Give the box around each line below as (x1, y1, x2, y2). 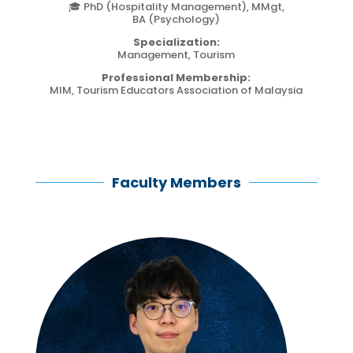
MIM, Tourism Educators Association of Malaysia (50, 82, 303, 98)
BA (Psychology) (132, 11, 221, 27)
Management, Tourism (117, 46, 236, 62)
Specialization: (132, 34, 220, 50)
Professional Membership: (102, 69, 251, 85)
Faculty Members (112, 172, 241, 192)
